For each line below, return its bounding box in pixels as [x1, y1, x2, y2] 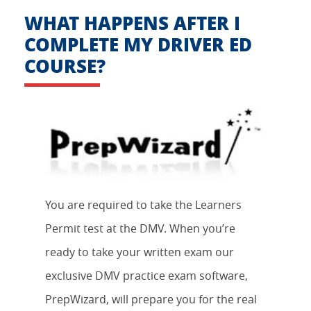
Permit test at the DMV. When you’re [45, 220, 235, 236]
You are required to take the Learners [45, 196, 242, 212]
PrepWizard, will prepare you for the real [45, 291, 257, 307]
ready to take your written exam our [45, 244, 234, 260]
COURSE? [24, 53, 106, 79]
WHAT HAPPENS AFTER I [24, 10, 240, 36]
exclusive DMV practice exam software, [45, 267, 248, 283]
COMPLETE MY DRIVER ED [24, 31, 252, 58]
